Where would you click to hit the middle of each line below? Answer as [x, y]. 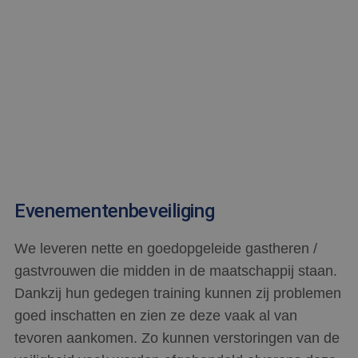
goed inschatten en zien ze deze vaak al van [156, 315]
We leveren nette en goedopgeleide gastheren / [166, 248]
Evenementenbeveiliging [115, 211]
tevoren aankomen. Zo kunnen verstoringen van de [177, 338]
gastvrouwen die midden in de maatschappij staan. [176, 270]
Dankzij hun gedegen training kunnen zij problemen [178, 293]
